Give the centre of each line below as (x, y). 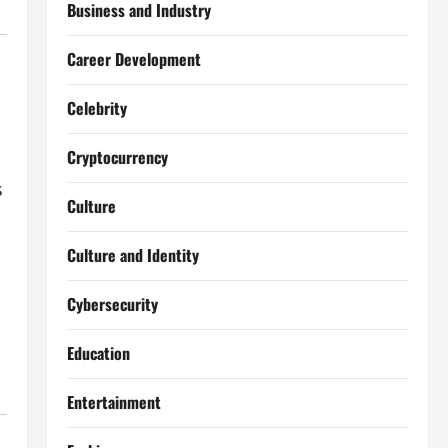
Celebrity (96, 108)
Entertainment (113, 402)
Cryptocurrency (117, 157)
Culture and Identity (132, 255)
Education (98, 353)
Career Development (133, 59)
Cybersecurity (112, 304)
